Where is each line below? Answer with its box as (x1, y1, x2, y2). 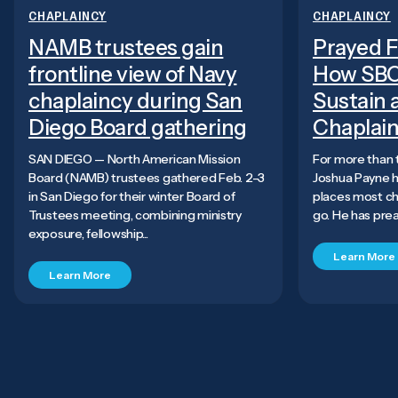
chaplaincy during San (28, 88, 243, 115)
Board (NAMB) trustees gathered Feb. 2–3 (28, 170, 266, 187)
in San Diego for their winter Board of (28, 188, 235, 205)
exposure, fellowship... (28, 226, 148, 243)
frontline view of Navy (28, 61, 237, 88)
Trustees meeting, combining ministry (28, 207, 242, 224)
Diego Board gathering (28, 115, 247, 141)
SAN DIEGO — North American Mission (28, 151, 241, 168)
